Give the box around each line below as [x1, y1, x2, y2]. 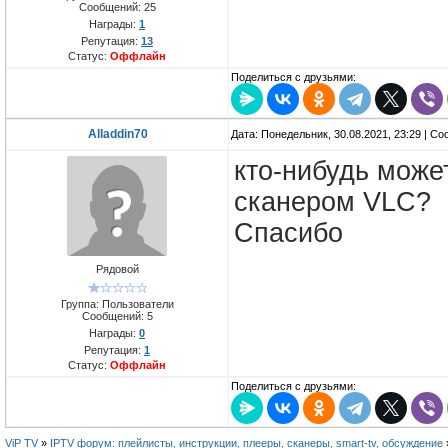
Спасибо [234, 218, 343, 249]
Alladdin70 [87, 127, 148, 142]
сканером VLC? [234, 187, 431, 218]
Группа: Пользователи [60, 297, 174, 310]
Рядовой [95, 263, 139, 276]
